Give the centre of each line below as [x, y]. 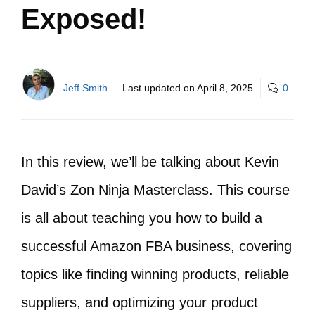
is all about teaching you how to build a [142, 218]
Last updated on [160, 88]
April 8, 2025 [225, 88]
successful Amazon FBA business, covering [156, 246]
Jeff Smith [85, 88]
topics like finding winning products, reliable [155, 274]
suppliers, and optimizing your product [140, 302]
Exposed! [84, 19]
